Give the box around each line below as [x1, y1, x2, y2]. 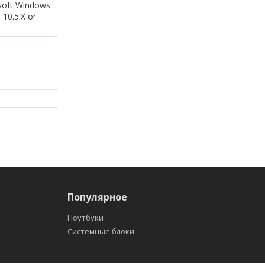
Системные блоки [67, 225, 135, 237]
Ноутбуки [67, 212, 104, 223]
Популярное [67, 190, 128, 203]
